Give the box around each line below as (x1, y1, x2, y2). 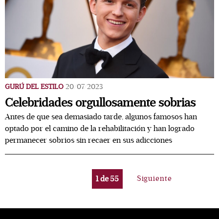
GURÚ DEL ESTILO (5, 83, 64, 91)
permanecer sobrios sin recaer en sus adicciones (5, 135, 172, 145)
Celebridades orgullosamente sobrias (5, 96, 196, 110)
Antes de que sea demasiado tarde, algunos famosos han (5, 112, 197, 122)
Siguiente (136, 174, 172, 183)
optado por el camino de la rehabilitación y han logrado (5, 124, 195, 133)
